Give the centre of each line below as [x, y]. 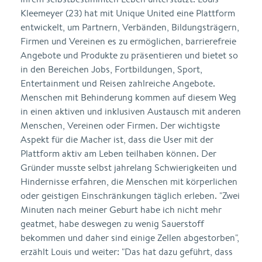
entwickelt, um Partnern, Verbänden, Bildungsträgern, [130, 27]
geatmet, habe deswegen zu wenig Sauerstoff [112, 224]
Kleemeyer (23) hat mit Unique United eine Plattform [128, 13]
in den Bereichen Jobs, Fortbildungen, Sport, [111, 69]
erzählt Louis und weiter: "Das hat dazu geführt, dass [127, 252]
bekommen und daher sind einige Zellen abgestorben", [130, 238]
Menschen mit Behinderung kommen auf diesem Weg [128, 97]
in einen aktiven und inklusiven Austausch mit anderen [131, 111]
